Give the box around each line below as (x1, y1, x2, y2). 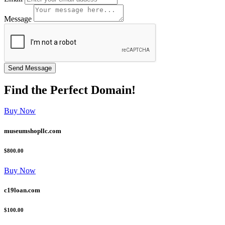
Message (4, 14, 32, 23)
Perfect (50, 83, 88, 96)
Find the (4, 83, 50, 96)
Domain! (88, 83, 136, 96)
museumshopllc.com (4, 127, 61, 135)
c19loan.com (4, 186, 40, 194)
